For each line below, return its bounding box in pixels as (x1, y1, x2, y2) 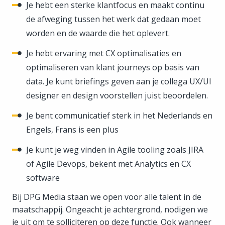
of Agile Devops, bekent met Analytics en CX (26, 158, 191, 169)
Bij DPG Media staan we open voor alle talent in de (12, 191, 201, 202)
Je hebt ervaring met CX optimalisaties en (26, 47, 181, 59)
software (26, 172, 60, 183)
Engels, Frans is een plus (26, 124, 119, 135)
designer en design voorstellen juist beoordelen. (26, 89, 208, 101)
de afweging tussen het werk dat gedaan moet (26, 13, 201, 25)
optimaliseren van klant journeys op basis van (26, 61, 199, 73)
